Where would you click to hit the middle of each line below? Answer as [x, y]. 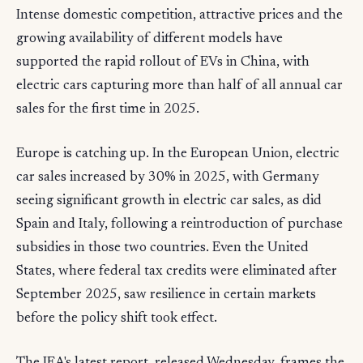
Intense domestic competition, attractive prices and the [179, 15]
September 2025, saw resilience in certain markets [166, 295]
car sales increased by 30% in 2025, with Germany [168, 177]
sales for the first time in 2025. [108, 109]
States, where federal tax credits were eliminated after [177, 271]
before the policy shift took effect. [117, 318]
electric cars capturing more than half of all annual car [179, 86]
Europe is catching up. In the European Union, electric [178, 154]
